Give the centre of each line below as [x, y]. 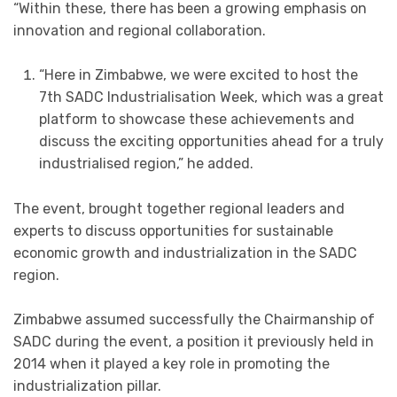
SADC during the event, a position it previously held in [194, 342]
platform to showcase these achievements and [196, 120]
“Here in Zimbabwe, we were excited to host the [198, 75]
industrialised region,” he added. [146, 164]
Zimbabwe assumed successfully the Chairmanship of [194, 320]
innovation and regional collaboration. [140, 30]
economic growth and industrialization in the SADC [185, 253]
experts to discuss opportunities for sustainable [173, 230]
